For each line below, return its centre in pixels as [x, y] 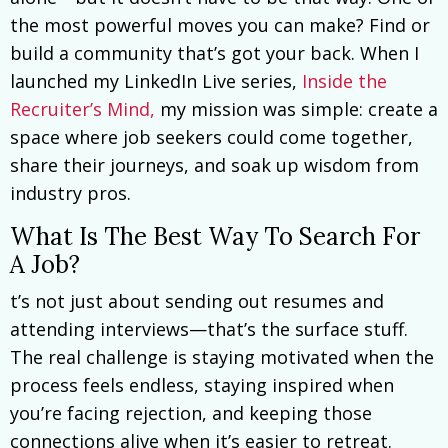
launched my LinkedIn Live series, [156, 80]
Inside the [344, 80]
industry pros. [70, 192]
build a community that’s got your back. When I [214, 52]
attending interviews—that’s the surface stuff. [209, 328]
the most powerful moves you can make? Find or [220, 24]
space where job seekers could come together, [211, 136]
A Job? [45, 264]
